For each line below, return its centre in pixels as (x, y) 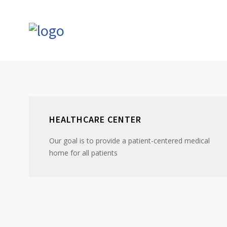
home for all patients (83, 153)
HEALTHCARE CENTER (95, 119)
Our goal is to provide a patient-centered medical (129, 141)
